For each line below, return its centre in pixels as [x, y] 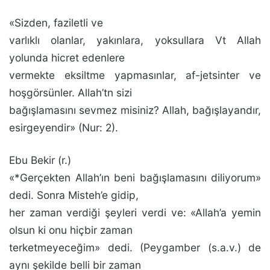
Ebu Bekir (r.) [40, 160]
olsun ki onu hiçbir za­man [71, 230]
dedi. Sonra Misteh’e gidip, [74, 195]
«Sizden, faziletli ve [56, 23]
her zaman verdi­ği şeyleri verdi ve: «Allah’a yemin [135, 212]
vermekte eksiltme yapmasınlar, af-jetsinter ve [135, 75]
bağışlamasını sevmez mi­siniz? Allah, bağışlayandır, [135, 110]
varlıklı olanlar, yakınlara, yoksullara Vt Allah [135, 40]
